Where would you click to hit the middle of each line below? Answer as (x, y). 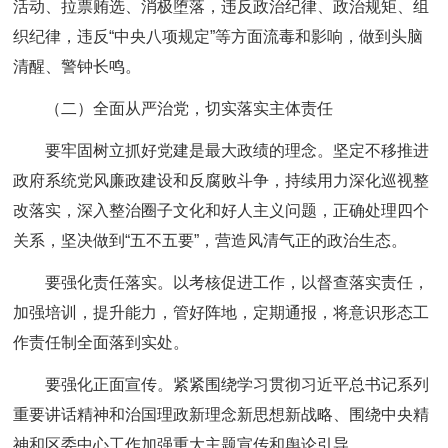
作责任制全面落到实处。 (101, 342)
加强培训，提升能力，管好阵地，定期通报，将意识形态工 (221, 312)
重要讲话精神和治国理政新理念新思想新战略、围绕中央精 (221, 414)
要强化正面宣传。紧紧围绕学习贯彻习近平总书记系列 (237, 384)
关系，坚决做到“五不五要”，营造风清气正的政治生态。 (210, 240)
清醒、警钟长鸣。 (85, 66)
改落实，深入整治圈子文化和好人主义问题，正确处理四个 (221, 210)
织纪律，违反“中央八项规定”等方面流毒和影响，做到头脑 (218, 36)
